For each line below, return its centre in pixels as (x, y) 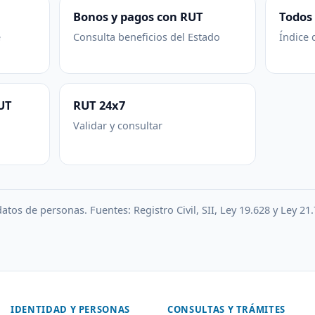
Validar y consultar (118, 125)
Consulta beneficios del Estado (147, 36)
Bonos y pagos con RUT (139, 16)
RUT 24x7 (99, 105)
